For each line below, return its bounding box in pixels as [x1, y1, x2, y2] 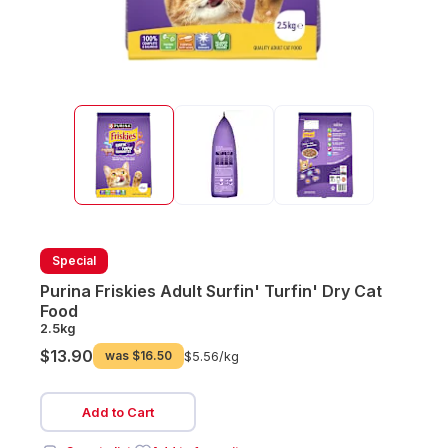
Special [52, 253, 96, 268]
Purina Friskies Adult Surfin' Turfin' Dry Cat [40, 281, 382, 301]
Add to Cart [82, 404, 154, 420]
